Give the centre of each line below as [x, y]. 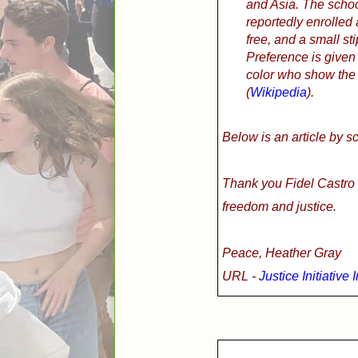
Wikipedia [278, 92]
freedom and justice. [279, 207]
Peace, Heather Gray [282, 253]
